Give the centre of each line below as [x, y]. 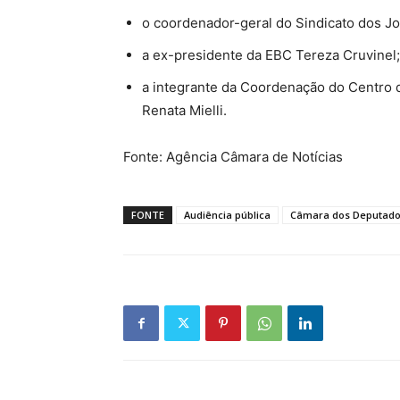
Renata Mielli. [184, 110]
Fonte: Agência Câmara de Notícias [233, 157]
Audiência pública [227, 215]
